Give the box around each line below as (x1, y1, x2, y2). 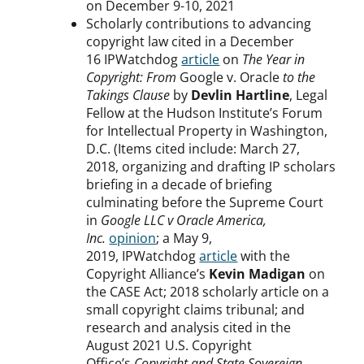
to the (279, 68, 316, 87)
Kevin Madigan (209, 265, 310, 284)
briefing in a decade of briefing (86, 175, 273, 194)
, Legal (289, 86, 328, 105)
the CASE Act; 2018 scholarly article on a (86, 283, 330, 301)
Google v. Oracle (180, 68, 280, 87)
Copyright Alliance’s (86, 265, 210, 284)
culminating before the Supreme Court (86, 193, 324, 212)
